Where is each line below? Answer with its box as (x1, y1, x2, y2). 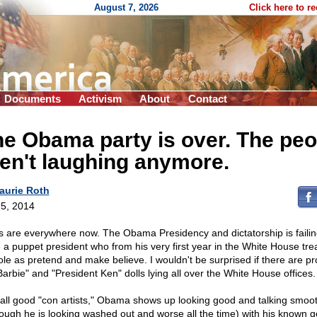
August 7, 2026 (94, 2, 158, 13)
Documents (4, 93, 61, 105)
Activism (79, 93, 122, 105)
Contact (188, 93, 227, 105)
